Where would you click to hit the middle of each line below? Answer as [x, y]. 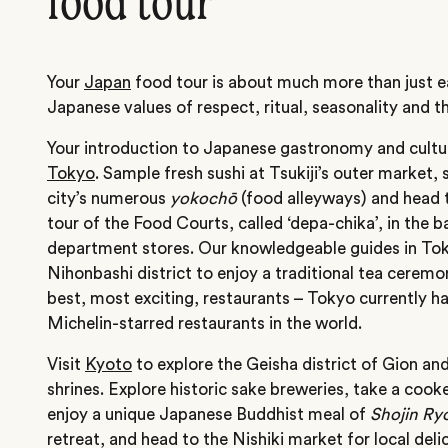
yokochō [203, 198]
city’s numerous [108, 198]
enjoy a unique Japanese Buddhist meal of [208, 414]
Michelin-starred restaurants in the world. [204, 323]
